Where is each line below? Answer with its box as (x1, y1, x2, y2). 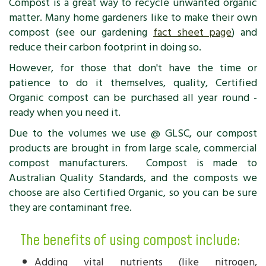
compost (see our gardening (9, 24, 153, 41)
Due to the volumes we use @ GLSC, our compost (9, 125, 257, 142)
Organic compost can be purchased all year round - (9, 89, 257, 106)
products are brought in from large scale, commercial (9, 140, 257, 157)
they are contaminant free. (9, 199, 132, 216)
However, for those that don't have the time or (9, 59, 257, 77)
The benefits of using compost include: (20, 230, 240, 251)
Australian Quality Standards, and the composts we (9, 169, 257, 186)
